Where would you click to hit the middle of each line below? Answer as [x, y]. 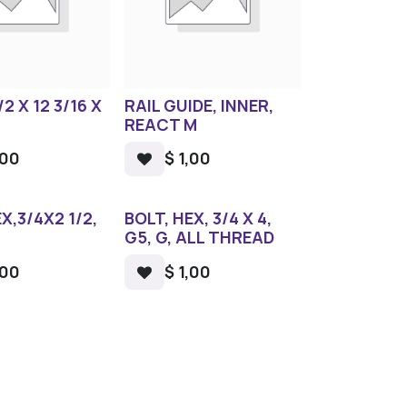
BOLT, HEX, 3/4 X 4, [198, 218]
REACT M [160, 125]
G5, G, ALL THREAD [199, 238]
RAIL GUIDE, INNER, [199, 106]
